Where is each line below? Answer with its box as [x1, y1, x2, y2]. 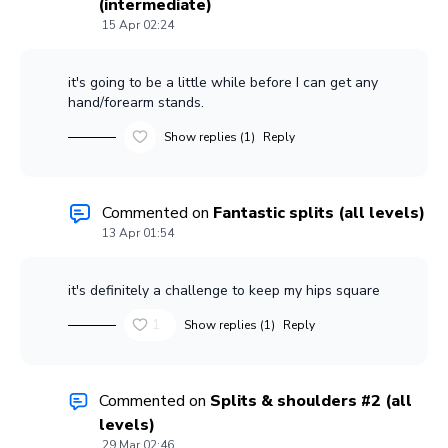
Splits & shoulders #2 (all [210, 390, 413, 413]
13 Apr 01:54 [102, 225, 174, 242]
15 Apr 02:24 [102, 17, 174, 34]
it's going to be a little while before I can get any [68, 73, 378, 93]
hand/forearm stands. [68, 93, 204, 113]
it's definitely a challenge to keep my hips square [68, 281, 380, 301]
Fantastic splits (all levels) [213, 202, 425, 225]
